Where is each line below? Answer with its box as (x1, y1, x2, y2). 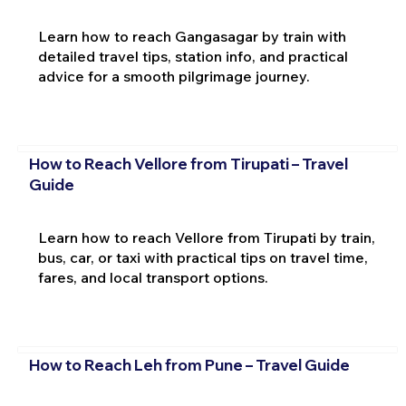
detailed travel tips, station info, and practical (37, 46, 348, 65)
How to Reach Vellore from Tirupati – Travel (28, 154, 348, 174)
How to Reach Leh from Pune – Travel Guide (28, 355, 350, 375)
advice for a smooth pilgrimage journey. (37, 66, 310, 85)
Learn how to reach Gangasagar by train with (37, 26, 346, 45)
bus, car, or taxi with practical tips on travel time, (37, 247, 368, 266)
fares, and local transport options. (37, 267, 268, 286)
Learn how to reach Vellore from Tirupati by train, (37, 227, 375, 246)
